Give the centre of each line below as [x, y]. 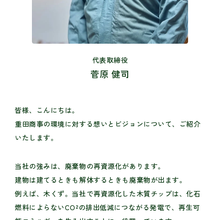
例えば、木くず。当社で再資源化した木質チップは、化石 [108, 194]
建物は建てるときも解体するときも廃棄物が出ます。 [101, 180]
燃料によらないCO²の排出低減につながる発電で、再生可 [108, 207]
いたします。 [36, 138]
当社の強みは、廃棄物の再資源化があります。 [90, 166]
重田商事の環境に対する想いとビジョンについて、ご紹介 [108, 124]
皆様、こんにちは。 [47, 110]
